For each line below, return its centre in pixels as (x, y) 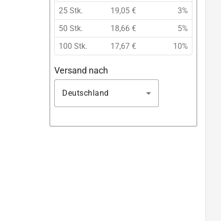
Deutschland (86, 93)
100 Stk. (73, 46)
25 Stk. (71, 11)
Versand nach (81, 70)
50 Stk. (71, 29)
